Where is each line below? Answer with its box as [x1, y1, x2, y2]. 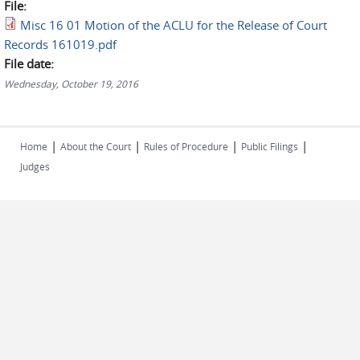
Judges [20, 160, 50, 173]
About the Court [60, 140, 131, 153]
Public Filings [241, 140, 298, 153]
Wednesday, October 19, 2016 [4, 77, 138, 90]
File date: [4, 55, 57, 72]
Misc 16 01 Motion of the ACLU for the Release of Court [20, 17, 327, 33]
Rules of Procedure [144, 140, 228, 153]
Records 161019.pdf [4, 36, 117, 52]
